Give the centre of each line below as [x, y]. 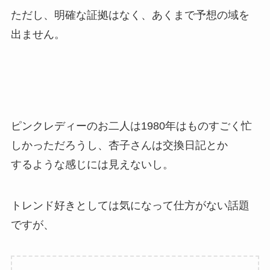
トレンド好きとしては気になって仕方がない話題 [130, 205]
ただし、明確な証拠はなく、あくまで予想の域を [130, 15]
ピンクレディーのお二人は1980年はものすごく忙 [131, 126]
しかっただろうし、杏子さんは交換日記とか [119, 145]
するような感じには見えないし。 [92, 164]
